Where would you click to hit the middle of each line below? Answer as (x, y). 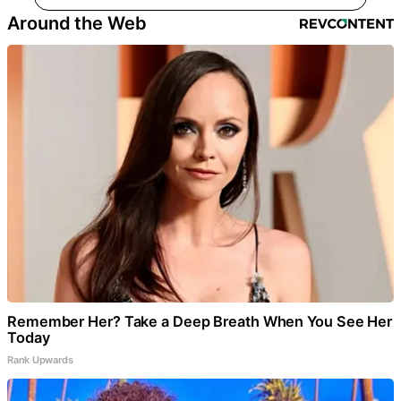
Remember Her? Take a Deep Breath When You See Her (200, 321)
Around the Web (77, 23)
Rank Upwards (40, 359)
